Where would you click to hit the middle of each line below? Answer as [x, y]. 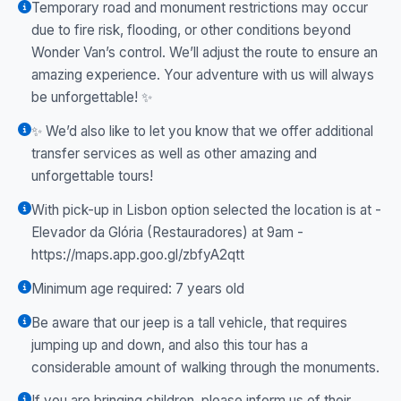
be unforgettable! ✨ [92, 98]
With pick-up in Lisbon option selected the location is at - [206, 209]
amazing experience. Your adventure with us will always [203, 75]
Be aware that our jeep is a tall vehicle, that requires [189, 322]
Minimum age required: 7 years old [138, 288]
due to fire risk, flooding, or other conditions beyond [191, 30]
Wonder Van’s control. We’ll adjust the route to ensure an [205, 53]
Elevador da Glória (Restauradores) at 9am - [167, 232]
